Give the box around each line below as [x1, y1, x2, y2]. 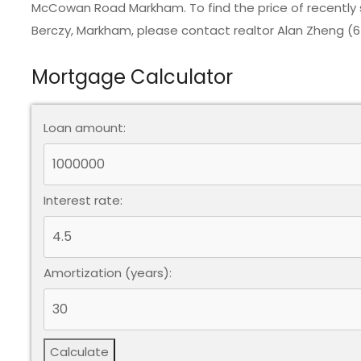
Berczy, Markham [31, 22, 131, 39]
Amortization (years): [44, 264, 172, 282]
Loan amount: [44, 119, 126, 137]
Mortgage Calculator [31, 64, 233, 91]
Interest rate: [44, 192, 122, 210]
